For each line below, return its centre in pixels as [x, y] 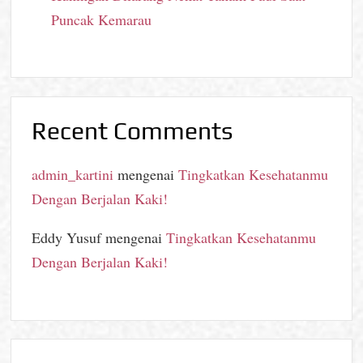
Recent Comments [132, 130]
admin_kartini [73, 175]
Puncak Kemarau [102, 19]
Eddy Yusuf [67, 238]
